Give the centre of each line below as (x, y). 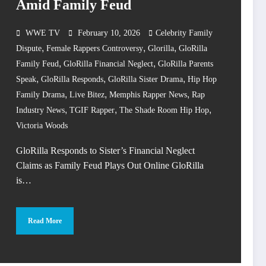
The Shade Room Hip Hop (164, 110)
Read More (45, 221)
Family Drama (40, 95)
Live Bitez (87, 95)
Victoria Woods (42, 126)
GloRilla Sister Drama (145, 80)
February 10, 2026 (109, 33)
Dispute (29, 49)
